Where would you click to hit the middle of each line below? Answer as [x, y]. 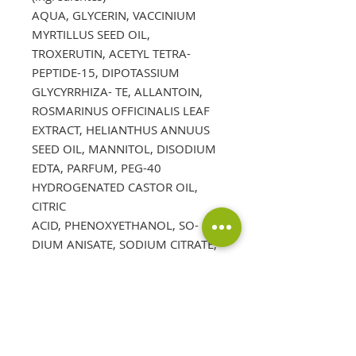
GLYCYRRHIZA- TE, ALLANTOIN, [117, 91]
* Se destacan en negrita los [107, 282]
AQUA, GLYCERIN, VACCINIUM [114, 15]
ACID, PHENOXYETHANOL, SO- [115, 224]
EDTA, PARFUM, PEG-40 [97, 167]
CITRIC [49, 205]
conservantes [68, 320]
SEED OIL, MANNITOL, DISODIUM [124, 148]
